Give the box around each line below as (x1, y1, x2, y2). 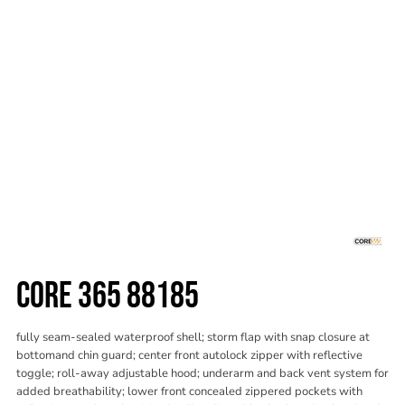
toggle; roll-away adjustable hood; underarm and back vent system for (16, 365, 389, 381)
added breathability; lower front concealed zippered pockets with (16, 383, 363, 400)
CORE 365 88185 (16, 275, 199, 318)
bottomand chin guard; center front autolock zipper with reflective (16, 347, 363, 363)
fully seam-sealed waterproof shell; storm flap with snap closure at (16, 329, 370, 345)
